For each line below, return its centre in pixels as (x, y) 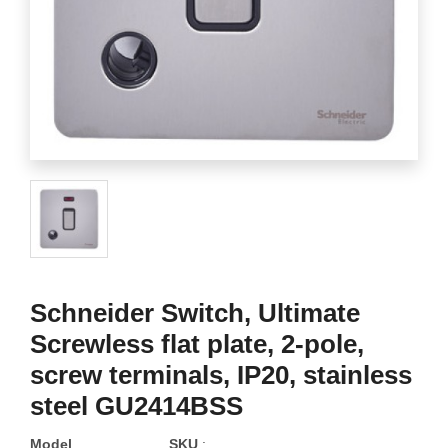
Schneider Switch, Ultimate (195, 312)
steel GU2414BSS (136, 405)
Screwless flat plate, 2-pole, (197, 343)
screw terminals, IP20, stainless (221, 374)
